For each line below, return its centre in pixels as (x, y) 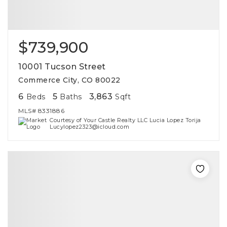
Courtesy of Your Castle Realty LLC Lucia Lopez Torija (125, 120)
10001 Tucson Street (62, 67)
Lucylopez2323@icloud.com (90, 127)
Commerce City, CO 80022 (69, 80)
